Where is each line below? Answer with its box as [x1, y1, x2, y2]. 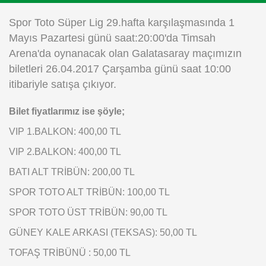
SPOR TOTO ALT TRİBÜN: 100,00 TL [9, 186, 170, 198]
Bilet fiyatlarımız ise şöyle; [9, 106, 125, 117]
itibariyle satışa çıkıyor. [9, 78, 116, 91]
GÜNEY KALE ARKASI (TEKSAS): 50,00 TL [9, 227, 197, 238]
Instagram [47, 15, 95, 27]
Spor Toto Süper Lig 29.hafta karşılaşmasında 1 [9, 17, 235, 29]
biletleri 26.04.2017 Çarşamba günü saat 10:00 [9, 63, 231, 75]
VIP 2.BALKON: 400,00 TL [9, 146, 121, 157]
